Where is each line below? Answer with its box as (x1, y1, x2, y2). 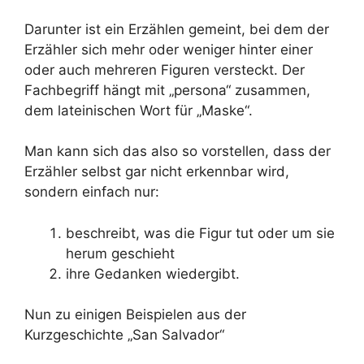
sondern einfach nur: (24, 184, 159, 200)
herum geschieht (66, 245, 175, 262)
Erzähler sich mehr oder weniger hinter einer (24, 41, 313, 58)
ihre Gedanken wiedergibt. (66, 265, 240, 282)
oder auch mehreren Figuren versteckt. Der (24, 61, 305, 78)
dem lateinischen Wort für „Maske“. (24, 102, 253, 119)
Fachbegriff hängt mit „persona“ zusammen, (24, 81, 310, 98)
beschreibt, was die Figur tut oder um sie (66, 224, 335, 241)
